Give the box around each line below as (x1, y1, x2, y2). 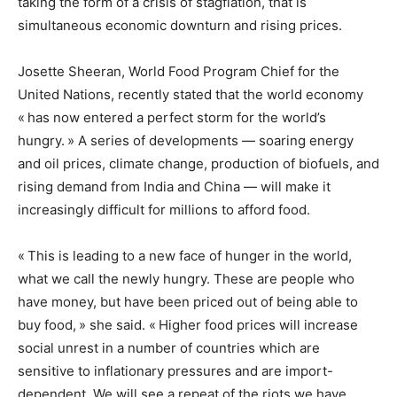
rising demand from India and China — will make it (18, 178, 331, 196)
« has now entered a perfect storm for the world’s (18, 109, 326, 127)
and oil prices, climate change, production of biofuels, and (18, 155, 379, 173)
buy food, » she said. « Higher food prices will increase (18, 316, 358, 334)
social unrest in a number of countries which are (18, 339, 320, 357)
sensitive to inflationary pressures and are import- (18, 362, 333, 380)
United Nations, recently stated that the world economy (18, 86, 363, 104)
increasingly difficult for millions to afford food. (18, 201, 310, 219)
